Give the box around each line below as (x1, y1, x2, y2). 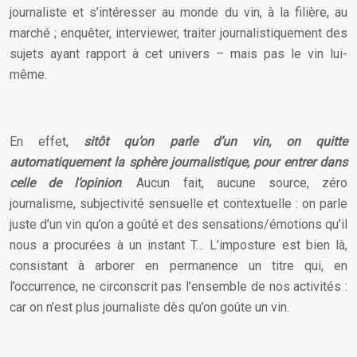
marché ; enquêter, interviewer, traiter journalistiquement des (10, 25, 347, 41)
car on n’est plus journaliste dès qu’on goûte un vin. (10, 300, 289, 315)
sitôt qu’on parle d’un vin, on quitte (84, 134, 347, 149)
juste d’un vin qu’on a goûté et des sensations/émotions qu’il (10, 217, 347, 232)
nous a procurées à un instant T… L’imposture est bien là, (10, 237, 347, 253)
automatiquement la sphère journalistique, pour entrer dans (10, 155, 347, 170)
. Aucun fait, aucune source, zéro (121, 175, 348, 190)
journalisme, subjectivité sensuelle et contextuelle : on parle (10, 196, 347, 211)
